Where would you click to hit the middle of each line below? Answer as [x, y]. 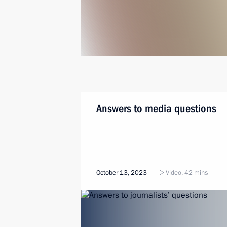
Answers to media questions [156, 109]
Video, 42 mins [186, 173]
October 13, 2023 [122, 173]
